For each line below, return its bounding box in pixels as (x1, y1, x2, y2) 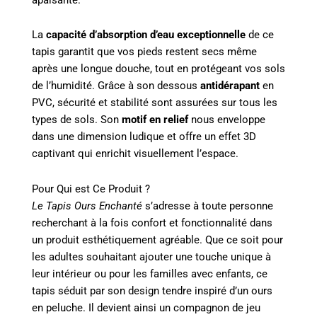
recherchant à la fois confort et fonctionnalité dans (32, 216, 272, 229)
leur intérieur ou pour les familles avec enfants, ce (32, 267, 267, 280)
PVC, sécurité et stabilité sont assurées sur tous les (32, 96, 277, 110)
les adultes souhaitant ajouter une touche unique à (32, 250, 271, 263)
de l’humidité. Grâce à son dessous (32, 79, 200, 93)
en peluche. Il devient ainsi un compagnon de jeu (32, 301, 260, 314)
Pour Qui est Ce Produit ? (32, 182, 150, 195)
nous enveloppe (188, 113, 265, 127)
